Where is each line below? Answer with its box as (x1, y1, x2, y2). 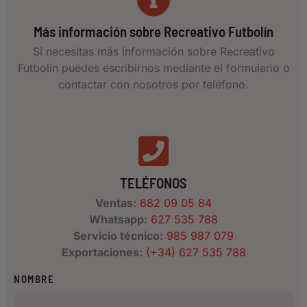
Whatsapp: (89, 212, 147, 226)
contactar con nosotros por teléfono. (58, 77, 249, 91)
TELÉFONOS (120, 173, 187, 191)
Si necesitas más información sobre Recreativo (32, 44, 275, 58)
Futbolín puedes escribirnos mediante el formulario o (17, 60, 290, 75)
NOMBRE (14, 272, 55, 285)
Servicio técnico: (73, 228, 163, 243)
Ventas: (95, 195, 136, 210)
